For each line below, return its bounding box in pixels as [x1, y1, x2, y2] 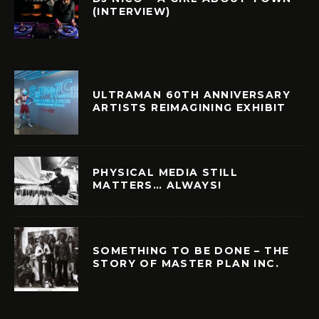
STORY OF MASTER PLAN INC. [93, 257, 279, 270]
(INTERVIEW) [93, 4, 171, 18]
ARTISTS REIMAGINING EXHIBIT [93, 100, 286, 114]
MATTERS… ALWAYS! [93, 179, 222, 192]
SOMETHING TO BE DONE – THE [93, 244, 290, 257]
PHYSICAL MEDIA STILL [93, 166, 238, 179]
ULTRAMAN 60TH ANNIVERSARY [93, 88, 291, 101]
